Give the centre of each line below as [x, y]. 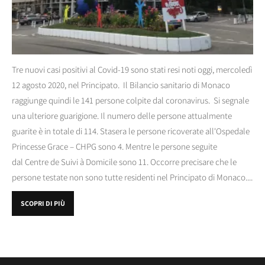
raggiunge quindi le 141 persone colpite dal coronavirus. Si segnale [130, 101]
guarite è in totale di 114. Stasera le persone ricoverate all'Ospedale [131, 131]
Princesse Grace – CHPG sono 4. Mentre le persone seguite [114, 147]
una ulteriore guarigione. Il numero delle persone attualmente [122, 116]
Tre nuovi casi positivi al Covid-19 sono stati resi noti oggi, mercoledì [132, 70]
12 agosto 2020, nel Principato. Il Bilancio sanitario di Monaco [121, 85]
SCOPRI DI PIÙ [43, 203]
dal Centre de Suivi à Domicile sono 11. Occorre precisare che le [124, 162]
